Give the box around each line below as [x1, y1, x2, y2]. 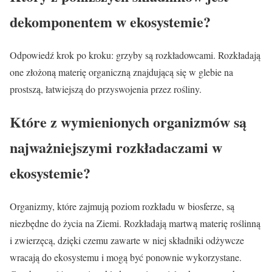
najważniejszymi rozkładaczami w [10, 137, 222, 158]
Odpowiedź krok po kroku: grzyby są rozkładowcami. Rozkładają [10, 48, 260, 61]
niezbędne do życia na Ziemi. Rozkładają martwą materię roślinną [10, 217, 260, 230]
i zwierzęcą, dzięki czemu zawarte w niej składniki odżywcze [10, 234, 244, 247]
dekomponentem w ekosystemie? [10, 10, 211, 32]
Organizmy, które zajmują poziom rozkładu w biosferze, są [10, 200, 234, 213]
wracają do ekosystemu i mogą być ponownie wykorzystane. [10, 251, 242, 264]
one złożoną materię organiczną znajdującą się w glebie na [10, 65, 233, 78]
